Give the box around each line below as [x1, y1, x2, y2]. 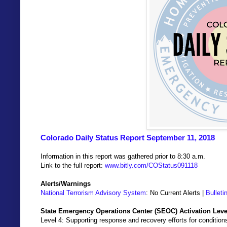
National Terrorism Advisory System [41, 189, 146, 197]
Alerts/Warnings [41, 180, 91, 188]
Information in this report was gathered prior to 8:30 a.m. [41, 153, 205, 161]
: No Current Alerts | [146, 189, 206, 197]
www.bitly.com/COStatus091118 [105, 162, 198, 170]
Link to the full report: [41, 162, 105, 170]
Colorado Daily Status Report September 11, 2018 [41, 133, 215, 142]
